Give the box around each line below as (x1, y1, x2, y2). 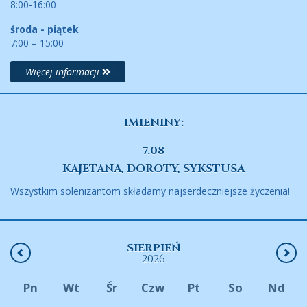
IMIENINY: (123, 115, 184, 131)
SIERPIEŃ (126, 241, 181, 256)
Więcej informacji (25, 65, 102, 79)
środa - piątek (10, 23, 79, 36)
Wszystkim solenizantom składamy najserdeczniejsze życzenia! (10, 184, 290, 198)
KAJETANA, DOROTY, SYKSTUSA (62, 161, 245, 177)
